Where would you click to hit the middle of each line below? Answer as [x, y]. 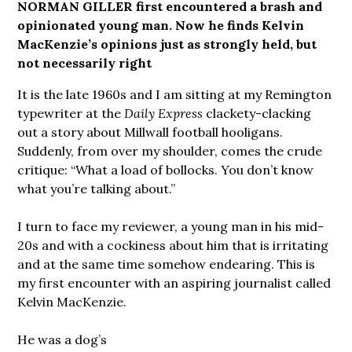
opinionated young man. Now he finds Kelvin [161, 25]
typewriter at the [71, 113]
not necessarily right [85, 62]
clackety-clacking [259, 113]
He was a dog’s [62, 339]
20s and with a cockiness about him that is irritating [173, 245]
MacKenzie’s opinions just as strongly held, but [167, 44]
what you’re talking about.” [97, 188]
